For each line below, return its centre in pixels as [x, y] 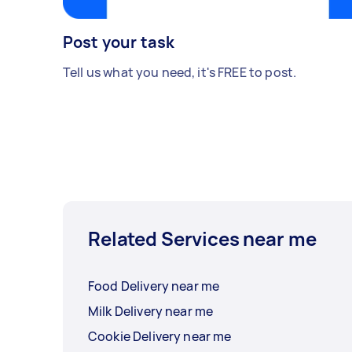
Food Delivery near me [154, 286]
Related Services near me [202, 239]
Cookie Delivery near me [160, 337]
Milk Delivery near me [151, 312]
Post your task [119, 42]
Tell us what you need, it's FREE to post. [180, 73]
